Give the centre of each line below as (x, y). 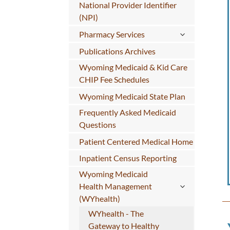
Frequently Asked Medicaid (127, 112)
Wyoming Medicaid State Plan (132, 96)
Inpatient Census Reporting (128, 158)
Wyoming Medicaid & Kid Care (133, 67)
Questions (97, 124)
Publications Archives (117, 51)
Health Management (115, 186)
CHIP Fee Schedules (114, 79)
